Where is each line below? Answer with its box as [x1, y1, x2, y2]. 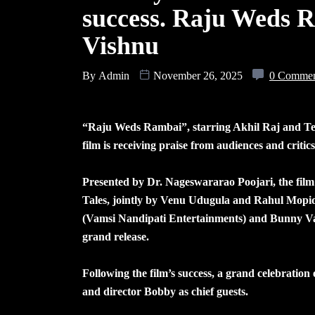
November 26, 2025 [150, 69, 245, 82]
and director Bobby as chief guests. [82, 285, 248, 297]
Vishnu [82, 31, 165, 60]
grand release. [82, 230, 149, 243]
